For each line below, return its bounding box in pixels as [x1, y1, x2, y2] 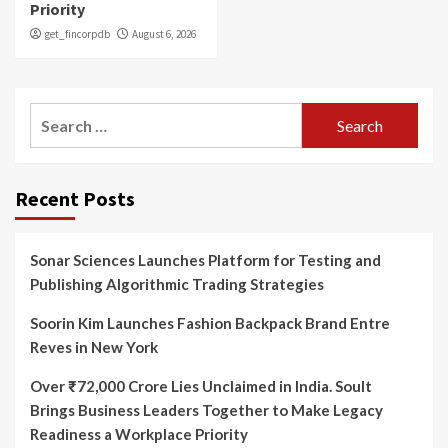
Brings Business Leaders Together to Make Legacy [30, 401, 383, 420]
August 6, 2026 [132, 27, 196, 42]
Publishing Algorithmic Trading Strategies [30, 275, 324, 294]
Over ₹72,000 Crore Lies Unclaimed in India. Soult [30, 377, 372, 396]
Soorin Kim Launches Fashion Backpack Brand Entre [30, 314, 390, 333]
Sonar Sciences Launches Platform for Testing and [30, 251, 381, 270]
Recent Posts [15, 186, 135, 212]
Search [29, 105, 80, 125]
